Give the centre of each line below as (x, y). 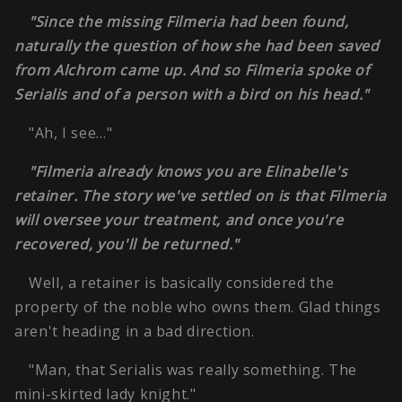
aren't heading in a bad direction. (135, 332)
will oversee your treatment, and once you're (179, 220)
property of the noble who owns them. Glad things (198, 307)
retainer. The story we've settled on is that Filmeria (201, 196)
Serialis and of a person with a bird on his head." (192, 95)
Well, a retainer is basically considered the (182, 283)
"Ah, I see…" (71, 133)
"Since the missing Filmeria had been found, (189, 22)
